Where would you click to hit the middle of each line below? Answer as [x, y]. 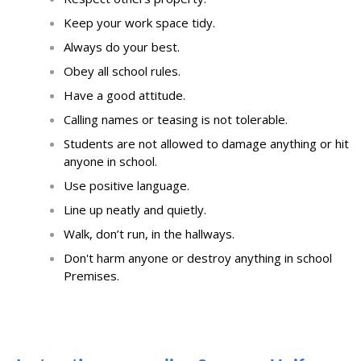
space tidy [184, 23]
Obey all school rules [121, 71]
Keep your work [108, 23]
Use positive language [125, 186]
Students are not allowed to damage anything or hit [206, 144]
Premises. [91, 276]
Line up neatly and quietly [134, 210]
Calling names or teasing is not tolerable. [176, 120]
